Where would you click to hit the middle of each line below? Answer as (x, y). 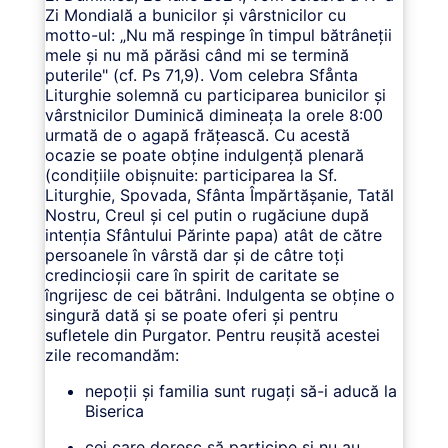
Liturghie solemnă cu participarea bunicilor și (215, 94)
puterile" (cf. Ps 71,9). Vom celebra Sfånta (201, 74)
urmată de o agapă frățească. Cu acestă (197, 134)
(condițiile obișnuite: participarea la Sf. (190, 174)
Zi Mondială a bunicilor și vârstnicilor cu (195, 14)
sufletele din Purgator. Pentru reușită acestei (212, 334)
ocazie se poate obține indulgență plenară (204, 154)
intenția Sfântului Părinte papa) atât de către (213, 234)
